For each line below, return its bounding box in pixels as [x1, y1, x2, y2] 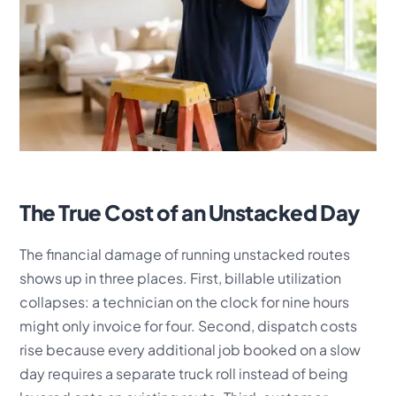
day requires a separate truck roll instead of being [19, 363, 349, 383]
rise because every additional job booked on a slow [19, 339, 362, 359]
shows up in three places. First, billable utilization [19, 268, 342, 287]
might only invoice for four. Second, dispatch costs [19, 316, 358, 335]
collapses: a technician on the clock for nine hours [19, 292, 350, 311]
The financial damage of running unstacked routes [19, 244, 351, 263]
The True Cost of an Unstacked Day [19, 198, 360, 225]
